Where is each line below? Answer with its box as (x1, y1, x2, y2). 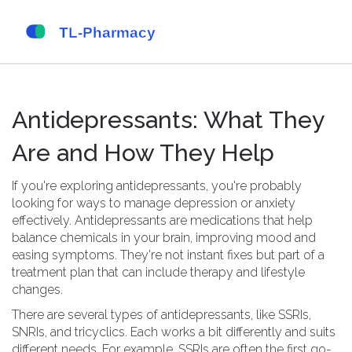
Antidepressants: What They (12, 106, 324, 134)
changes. (12, 282, 63, 297)
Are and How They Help (12, 139, 274, 167)
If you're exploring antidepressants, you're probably (12, 178, 302, 193)
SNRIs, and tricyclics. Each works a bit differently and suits (12, 324, 335, 339)
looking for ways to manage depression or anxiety (12, 196, 295, 211)
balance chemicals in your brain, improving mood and (12, 230, 316, 245)
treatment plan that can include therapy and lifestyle (12, 265, 305, 280)
